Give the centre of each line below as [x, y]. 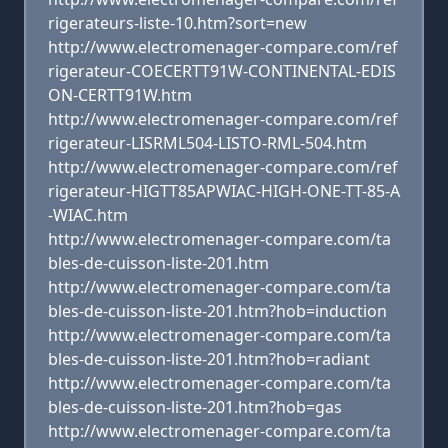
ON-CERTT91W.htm [120, 95]
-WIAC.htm [88, 215]
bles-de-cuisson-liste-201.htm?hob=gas [195, 407]
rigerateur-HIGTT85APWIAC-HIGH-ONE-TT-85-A [224, 191]
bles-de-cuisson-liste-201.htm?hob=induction [217, 311]
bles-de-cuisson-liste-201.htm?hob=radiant [209, 359]
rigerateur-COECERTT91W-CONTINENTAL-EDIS [222, 71]
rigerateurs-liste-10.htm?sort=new [177, 23]
